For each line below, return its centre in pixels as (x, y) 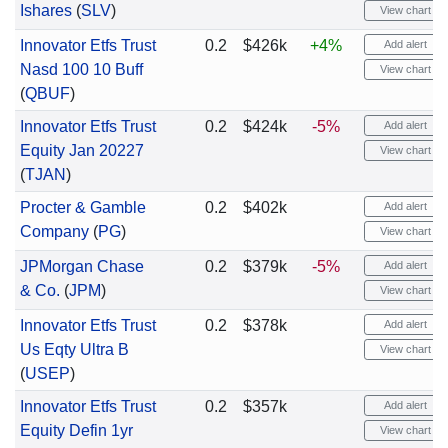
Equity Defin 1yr (76, 430)
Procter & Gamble (82, 207)
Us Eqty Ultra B (74, 349)
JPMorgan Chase (81, 266)
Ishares (45, 10)
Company (54, 231)
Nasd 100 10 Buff (81, 69)
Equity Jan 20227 (81, 150)
